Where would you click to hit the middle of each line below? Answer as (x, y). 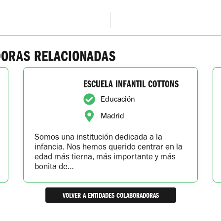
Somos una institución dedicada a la (99, 137)
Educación (118, 99)
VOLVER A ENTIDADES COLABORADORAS (110, 195)
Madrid (112, 116)
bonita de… (55, 166)
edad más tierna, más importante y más (105, 157)
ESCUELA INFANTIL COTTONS (131, 84)
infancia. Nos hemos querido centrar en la (109, 147)
